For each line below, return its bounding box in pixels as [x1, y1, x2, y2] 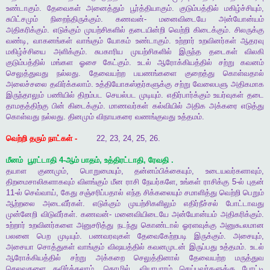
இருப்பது [189, 242, 217, 252]
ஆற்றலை [6, 199, 35, 209]
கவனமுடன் [148, 242, 186, 252]
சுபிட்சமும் [6, 14, 38, 24]
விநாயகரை [96, 112, 133, 122]
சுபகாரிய [95, 47, 123, 57]
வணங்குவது [135, 112, 175, 122]
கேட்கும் [102, 58, 129, 67]
